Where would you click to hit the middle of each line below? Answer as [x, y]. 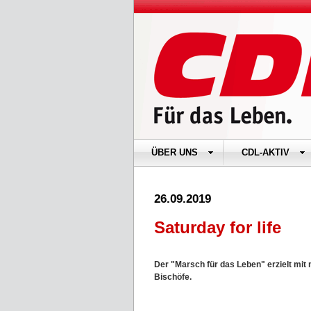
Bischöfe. [173, 277]
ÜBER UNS [175, 152]
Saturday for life [218, 227]
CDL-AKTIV [266, 152]
